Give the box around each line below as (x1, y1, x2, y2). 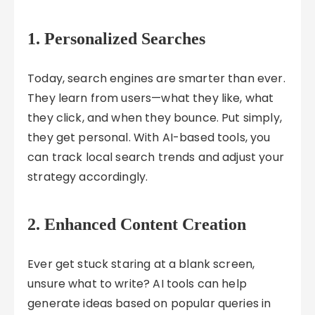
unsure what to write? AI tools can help (27, 276, 247, 292)
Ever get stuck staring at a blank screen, (27, 256, 255, 272)
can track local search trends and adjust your (27, 149, 284, 165)
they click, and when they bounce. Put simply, (27, 110, 282, 126)
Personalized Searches (44, 30, 206, 48)
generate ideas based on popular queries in (27, 295, 271, 311)
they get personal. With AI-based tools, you (27, 129, 271, 146)
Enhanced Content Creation (44, 215, 247, 233)
